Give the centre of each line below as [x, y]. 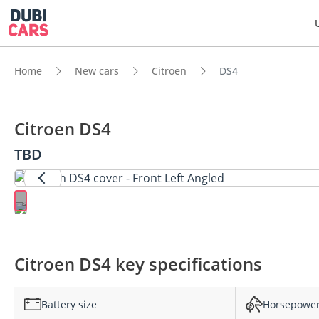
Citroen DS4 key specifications [138, 264]
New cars [97, 71]
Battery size [69, 304]
